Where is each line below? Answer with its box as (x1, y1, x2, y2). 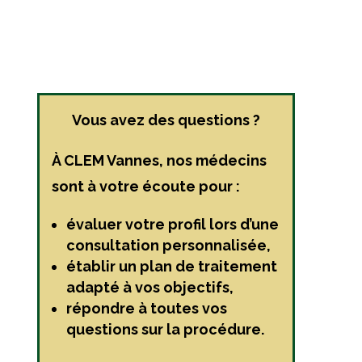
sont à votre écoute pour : (51, 178, 240, 196)
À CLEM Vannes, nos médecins (51, 152, 267, 170)
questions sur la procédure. (65, 321, 264, 339)
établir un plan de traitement (65, 258, 277, 276)
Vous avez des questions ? (71, 112, 260, 129)
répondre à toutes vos (65, 300, 227, 318)
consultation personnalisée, (65, 237, 271, 255)
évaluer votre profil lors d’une (65, 216, 279, 234)
